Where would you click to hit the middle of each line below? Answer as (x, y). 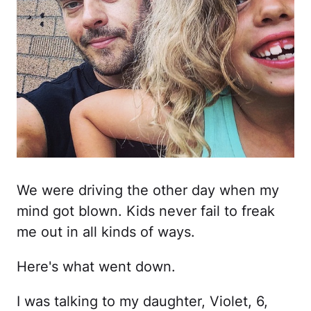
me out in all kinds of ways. (106, 232)
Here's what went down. (96, 266)
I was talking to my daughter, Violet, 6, (142, 301)
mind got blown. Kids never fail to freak (146, 211)
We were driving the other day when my (148, 190)
